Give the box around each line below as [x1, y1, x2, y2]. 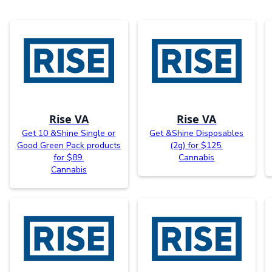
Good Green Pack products [16, 139, 121, 151]
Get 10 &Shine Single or [22, 127, 116, 139]
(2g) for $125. [170, 139, 223, 151]
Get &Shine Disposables [149, 127, 244, 139]
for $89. [53, 151, 84, 163]
